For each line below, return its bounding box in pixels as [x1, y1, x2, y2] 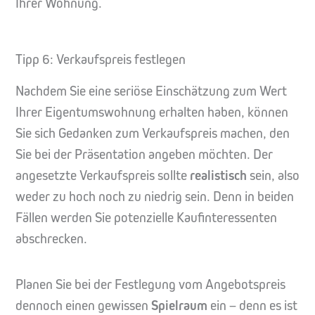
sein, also [247, 167, 300, 184]
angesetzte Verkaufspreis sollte [15, 167, 190, 184]
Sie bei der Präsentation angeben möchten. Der [15, 146, 273, 163]
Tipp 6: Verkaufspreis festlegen [15, 51, 186, 68]
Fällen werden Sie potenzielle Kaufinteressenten [15, 210, 277, 226]
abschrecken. [15, 231, 87, 247]
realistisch [190, 167, 247, 184]
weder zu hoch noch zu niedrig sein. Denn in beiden [15, 188, 294, 205]
